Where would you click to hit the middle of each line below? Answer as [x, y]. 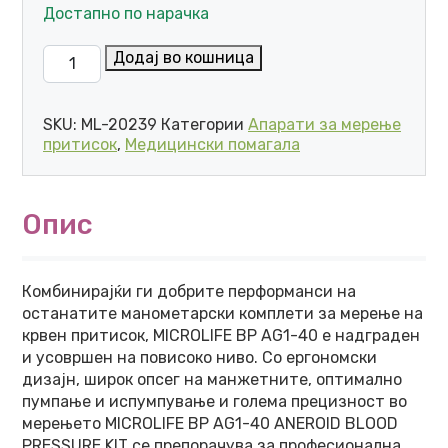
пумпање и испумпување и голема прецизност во [214, 401]
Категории [204, 124]
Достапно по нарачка [126, 13]
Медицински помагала [212, 144]
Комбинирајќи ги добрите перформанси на [189, 291]
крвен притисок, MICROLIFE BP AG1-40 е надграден [221, 335]
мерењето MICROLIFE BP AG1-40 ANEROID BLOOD [210, 423]
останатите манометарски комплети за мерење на [222, 313]
